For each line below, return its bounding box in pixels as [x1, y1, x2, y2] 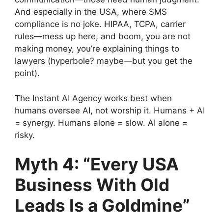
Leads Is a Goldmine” [15, 195, 190, 216]
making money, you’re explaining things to [15, 44, 179, 54]
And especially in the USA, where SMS [15, 7, 167, 17]
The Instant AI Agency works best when [15, 93, 172, 103]
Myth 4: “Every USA [15, 154, 179, 174]
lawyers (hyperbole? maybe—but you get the [15, 56, 192, 66]
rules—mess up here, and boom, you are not [15, 31, 191, 41]
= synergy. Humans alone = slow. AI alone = [15, 117, 188, 128]
